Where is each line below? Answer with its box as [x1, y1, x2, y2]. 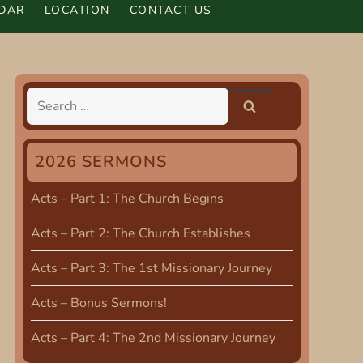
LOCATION [44, 2, 110, 18]
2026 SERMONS [34, 151, 167, 173]
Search [29, 91, 70, 109]
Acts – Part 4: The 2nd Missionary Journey [30, 329, 275, 347]
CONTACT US [129, 2, 212, 18]
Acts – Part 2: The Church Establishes [30, 224, 250, 242]
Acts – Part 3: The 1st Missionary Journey [30, 259, 272, 277]
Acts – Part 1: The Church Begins [30, 190, 224, 207]
